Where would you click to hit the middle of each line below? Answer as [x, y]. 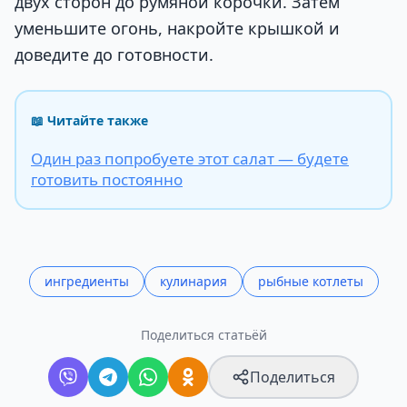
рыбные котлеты [310, 282]
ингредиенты [86, 282]
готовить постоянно [107, 180]
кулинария [193, 282]
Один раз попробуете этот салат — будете [190, 159]
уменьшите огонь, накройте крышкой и [177, 28]
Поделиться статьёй [203, 335]
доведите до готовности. [114, 54]
